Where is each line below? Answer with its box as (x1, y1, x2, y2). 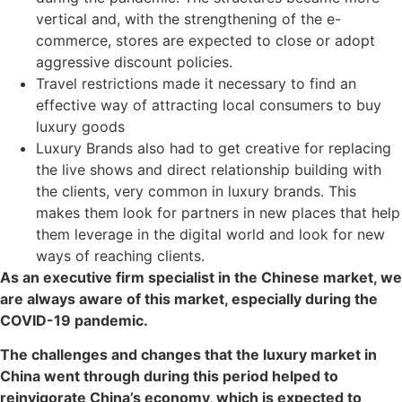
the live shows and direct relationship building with (36, 160, 381, 179)
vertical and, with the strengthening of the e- (36, 9, 341, 28)
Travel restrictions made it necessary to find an (36, 74, 356, 92)
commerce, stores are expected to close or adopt (36, 31, 375, 49)
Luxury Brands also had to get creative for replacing (36, 138, 391, 157)
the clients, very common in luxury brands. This (36, 181, 356, 200)
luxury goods (36, 117, 125, 135)
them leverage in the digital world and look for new (36, 224, 385, 243)
